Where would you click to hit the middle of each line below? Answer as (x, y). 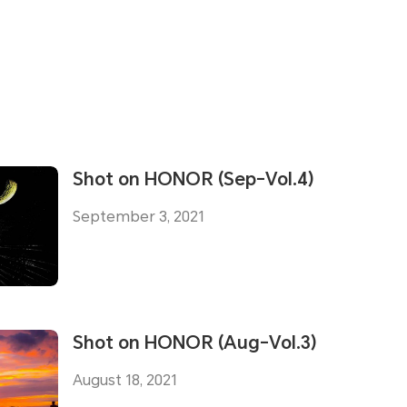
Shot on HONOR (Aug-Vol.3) (195, 343)
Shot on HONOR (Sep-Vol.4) (194, 179)
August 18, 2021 (125, 381)
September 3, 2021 (139, 217)
